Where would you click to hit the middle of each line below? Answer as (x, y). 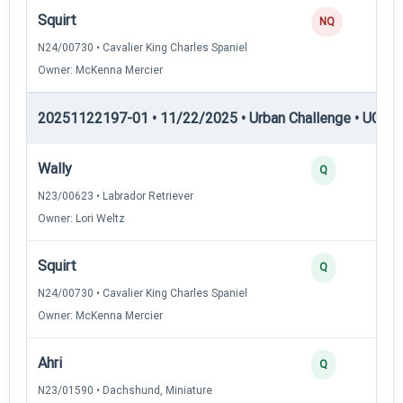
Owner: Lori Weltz (81, 218)
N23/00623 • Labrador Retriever (116, 196)
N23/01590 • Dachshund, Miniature (125, 390)
